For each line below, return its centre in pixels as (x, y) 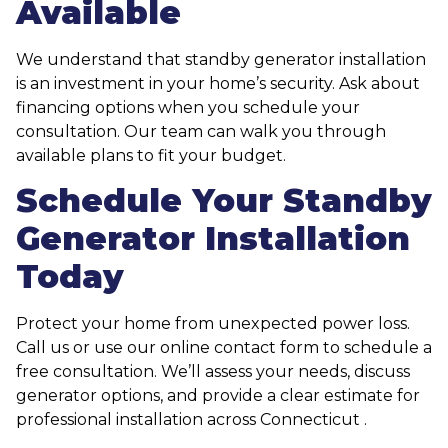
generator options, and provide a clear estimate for (218, 395)
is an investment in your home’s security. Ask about (218, 83)
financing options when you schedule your (188, 107)
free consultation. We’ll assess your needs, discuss (213, 371)
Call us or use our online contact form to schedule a (224, 347)
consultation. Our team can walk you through (201, 131)
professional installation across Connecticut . (191, 419)
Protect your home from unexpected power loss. (213, 323)
